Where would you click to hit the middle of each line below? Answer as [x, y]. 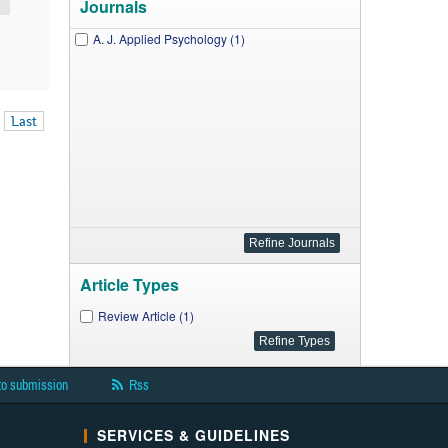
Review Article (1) [145, 315]
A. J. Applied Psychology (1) [168, 38]
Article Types [129, 284]
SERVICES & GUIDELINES [193, 435]
